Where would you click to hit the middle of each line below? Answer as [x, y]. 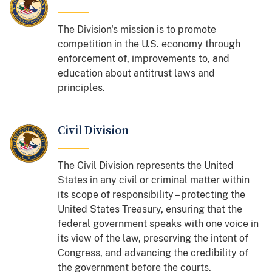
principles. [82, 87]
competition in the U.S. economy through [149, 44]
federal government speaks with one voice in [158, 223]
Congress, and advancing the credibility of [153, 253]
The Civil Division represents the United [146, 165]
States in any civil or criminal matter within [154, 180]
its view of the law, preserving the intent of [153, 238]
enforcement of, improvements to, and [144, 58]
